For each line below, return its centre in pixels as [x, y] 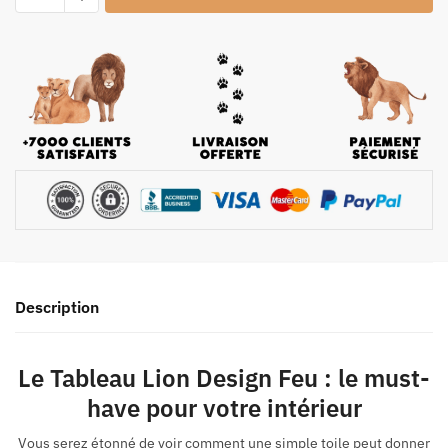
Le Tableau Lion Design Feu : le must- [224, 378]
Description [57, 307]
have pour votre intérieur [224, 408]
